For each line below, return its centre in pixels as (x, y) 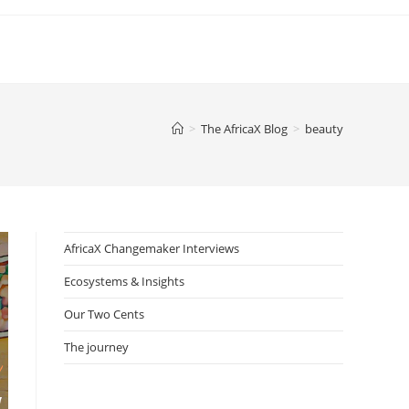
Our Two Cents (104, 314)
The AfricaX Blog (244, 129)
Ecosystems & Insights (124, 281)
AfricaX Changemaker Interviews (152, 248)
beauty (324, 129)
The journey (96, 347)
